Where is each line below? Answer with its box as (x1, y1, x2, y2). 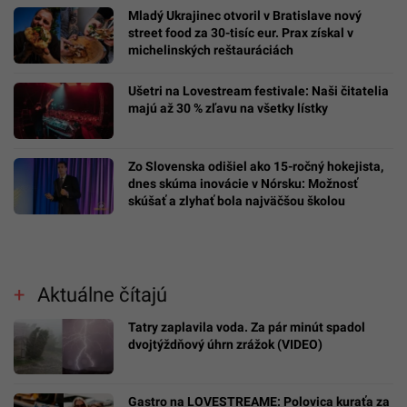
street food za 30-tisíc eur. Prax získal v (128, 25, 353, 41)
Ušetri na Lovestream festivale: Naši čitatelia (128, 84, 389, 99)
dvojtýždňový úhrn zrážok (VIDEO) (128, 336, 323, 352)
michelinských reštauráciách (128, 43, 293, 58)
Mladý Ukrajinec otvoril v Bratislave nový (128, 8, 362, 24)
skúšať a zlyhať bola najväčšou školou (128, 194, 345, 209)
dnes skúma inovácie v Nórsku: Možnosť (128, 176, 358, 192)
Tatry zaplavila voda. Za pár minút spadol (128, 319, 365, 334)
